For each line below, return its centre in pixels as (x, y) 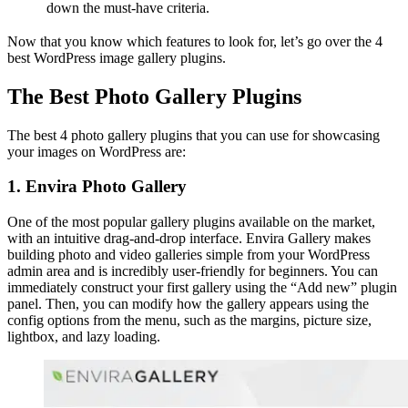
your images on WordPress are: (98, 151)
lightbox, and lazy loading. (86, 336)
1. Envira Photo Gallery (99, 187)
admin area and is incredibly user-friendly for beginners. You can (193, 270)
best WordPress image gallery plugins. (118, 57)
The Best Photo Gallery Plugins (154, 96)
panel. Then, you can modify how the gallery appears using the (188, 303)
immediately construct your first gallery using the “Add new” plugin (202, 287)
